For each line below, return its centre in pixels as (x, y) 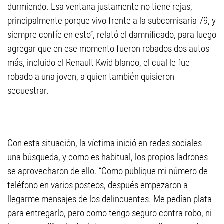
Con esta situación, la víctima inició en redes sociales (105, 143)
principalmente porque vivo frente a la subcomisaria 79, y (112, 21)
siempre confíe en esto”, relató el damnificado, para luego (112, 35)
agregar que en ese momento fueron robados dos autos (108, 49)
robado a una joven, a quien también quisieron (91, 77)
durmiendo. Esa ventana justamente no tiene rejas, (100, 7)
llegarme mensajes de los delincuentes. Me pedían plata (110, 199)
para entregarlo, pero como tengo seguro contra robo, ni (110, 213)
